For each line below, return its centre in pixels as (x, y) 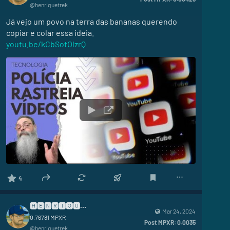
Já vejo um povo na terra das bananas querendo (92, 22)
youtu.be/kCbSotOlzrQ (46, 44)
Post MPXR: (160, 223)
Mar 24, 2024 (179, 211)
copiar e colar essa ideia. (50, 33)
